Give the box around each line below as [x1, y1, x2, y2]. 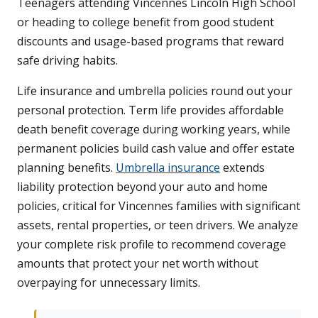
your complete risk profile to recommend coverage [17, 236, 286, 253]
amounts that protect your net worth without [17, 256, 258, 272]
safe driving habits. [17, 53, 118, 69]
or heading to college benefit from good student [17, 14, 274, 31]
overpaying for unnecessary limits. [17, 275, 200, 291]
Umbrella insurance [116, 160, 220, 176]
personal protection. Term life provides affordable [17, 102, 284, 119]
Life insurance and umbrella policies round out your [17, 83, 292, 99]
